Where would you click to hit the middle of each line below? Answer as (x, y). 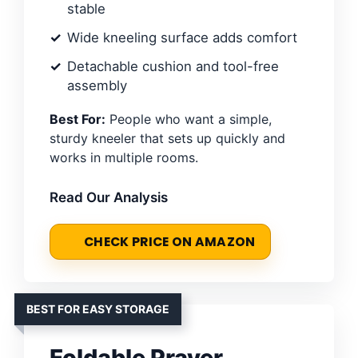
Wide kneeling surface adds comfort (182, 38)
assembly (97, 86)
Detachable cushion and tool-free (173, 67)
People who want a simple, (189, 119)
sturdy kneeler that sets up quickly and (167, 139)
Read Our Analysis (109, 198)
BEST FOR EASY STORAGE (98, 309)
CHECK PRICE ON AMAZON (170, 242)
